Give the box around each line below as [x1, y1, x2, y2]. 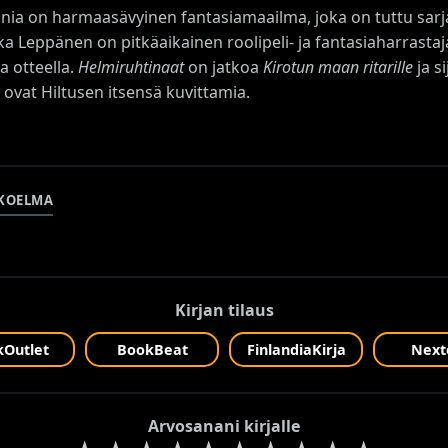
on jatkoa [184, 55, 263, 78]
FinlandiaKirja [246, 339, 346, 359]
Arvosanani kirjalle [148, 414, 300, 437]
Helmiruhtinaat [78, 55, 184, 78]
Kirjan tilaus [174, 298, 274, 321]
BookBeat [116, 339, 188, 359]
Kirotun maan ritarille [263, 55, 413, 78]
